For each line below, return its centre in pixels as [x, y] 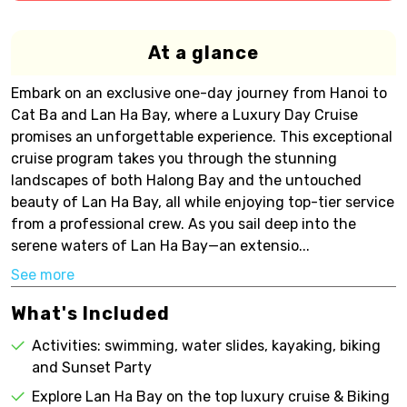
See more [43, 275]
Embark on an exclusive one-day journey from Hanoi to [199, 93]
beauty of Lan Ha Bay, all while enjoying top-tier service [203, 202]
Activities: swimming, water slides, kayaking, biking [206, 346]
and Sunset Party [92, 367]
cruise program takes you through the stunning [174, 159]
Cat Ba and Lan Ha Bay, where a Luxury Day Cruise [184, 115]
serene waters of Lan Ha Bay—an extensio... [160, 246]
